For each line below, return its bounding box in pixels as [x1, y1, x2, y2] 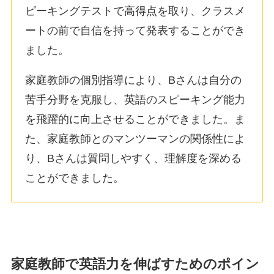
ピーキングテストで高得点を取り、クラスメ [25, 4, 246, 17]
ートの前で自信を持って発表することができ [25, 24, 246, 37]
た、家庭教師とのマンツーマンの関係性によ [25, 133, 246, 146]
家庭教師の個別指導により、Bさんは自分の [25, 74, 242, 87]
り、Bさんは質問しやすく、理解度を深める [25, 152, 242, 165]
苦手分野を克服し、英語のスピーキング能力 [25, 94, 246, 106]
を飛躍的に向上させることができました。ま [25, 113, 246, 126]
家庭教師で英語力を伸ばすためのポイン [10, 256, 259, 272]
